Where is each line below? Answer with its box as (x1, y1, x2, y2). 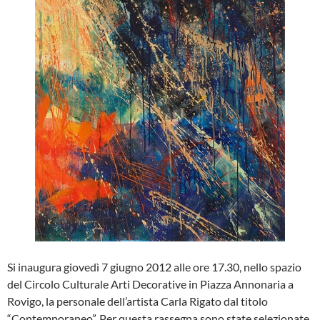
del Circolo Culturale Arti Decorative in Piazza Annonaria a (7, 277, 294, 291)
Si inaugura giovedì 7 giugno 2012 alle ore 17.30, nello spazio (7, 260, 301, 274)
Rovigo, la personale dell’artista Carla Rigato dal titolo (7, 294, 268, 308)
